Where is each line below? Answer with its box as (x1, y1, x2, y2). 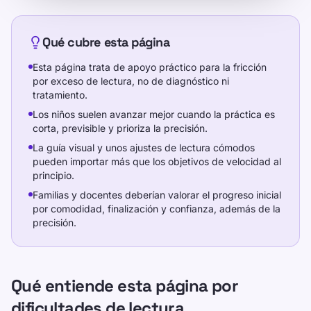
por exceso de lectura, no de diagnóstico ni (33, 75, 229, 87)
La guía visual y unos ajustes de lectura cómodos (33, 142, 255, 153)
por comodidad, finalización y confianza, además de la (33, 203, 280, 215)
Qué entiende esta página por (11, 275, 239, 296)
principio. (33, 169, 74, 181)
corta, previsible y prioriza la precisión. (33, 122, 208, 134)
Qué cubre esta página (42, 34, 170, 50)
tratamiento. (33, 89, 87, 101)
